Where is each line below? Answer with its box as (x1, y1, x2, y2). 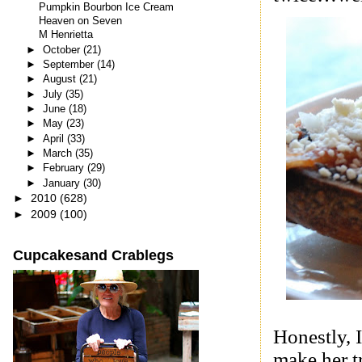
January (42, 176, 83, 189)
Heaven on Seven (39, 15, 123, 27)
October (42, 43, 83, 56)
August (42, 73, 79, 86)
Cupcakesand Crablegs (12, 246, 174, 263)
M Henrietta (39, 29, 94, 41)
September (42, 57, 97, 70)
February (42, 162, 87, 175)
